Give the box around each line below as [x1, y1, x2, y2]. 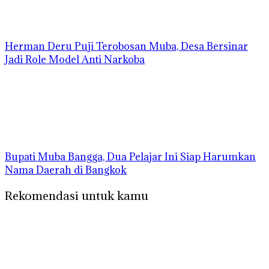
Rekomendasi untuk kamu [5, 188, 148, 204]
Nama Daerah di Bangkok [5, 163, 127, 177]
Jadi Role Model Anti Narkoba [5, 53, 145, 67]
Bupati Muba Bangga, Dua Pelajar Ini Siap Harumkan [5, 150, 256, 164]
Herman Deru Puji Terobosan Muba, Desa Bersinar [5, 40, 248, 53]
